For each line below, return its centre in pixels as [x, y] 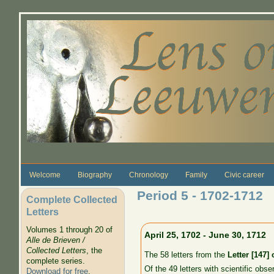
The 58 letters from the [186, 254]
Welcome [45, 175]
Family [196, 175]
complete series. [55, 261]
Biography [94, 175]
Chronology [148, 175]
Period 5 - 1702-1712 [200, 195]
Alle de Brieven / [55, 240]
